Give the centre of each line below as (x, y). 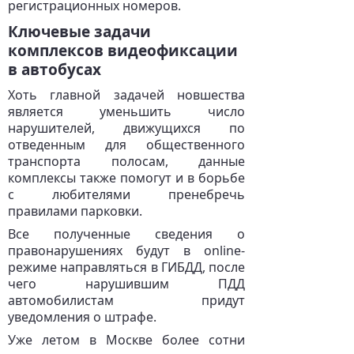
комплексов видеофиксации (123, 51)
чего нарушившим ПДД (126, 284)
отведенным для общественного (126, 145)
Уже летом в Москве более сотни (126, 340)
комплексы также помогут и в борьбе (126, 178)
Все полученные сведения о (126, 234)
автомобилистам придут (126, 300)
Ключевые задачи (79, 32)
